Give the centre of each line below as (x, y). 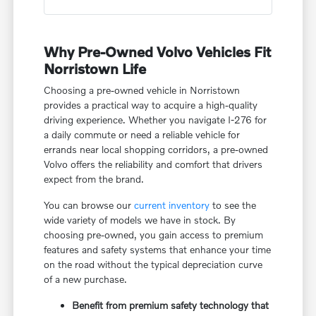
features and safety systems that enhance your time (158, 250)
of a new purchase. (86, 279)
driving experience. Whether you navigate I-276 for (156, 120)
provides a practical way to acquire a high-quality (151, 105)
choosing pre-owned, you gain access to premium (154, 235)
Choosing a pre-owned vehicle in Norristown (142, 90)
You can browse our (89, 205)
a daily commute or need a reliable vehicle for (142, 135)
